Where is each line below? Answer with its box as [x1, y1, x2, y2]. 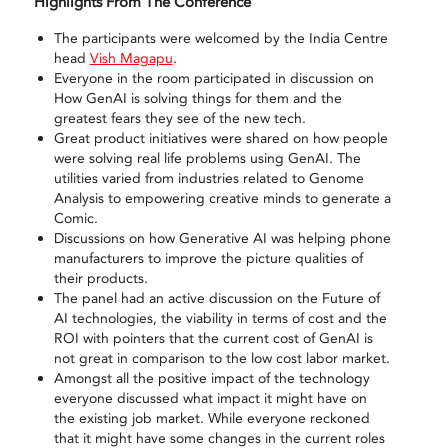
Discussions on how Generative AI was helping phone [53, 228, 391, 248]
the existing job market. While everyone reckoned [53, 408, 370, 428]
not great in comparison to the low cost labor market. [53, 348, 390, 368]
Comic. [53, 208, 98, 228]
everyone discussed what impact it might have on [53, 388, 367, 408]
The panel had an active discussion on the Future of [53, 288, 380, 308]
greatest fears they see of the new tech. [53, 108, 306, 128]
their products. [53, 268, 148, 288]
